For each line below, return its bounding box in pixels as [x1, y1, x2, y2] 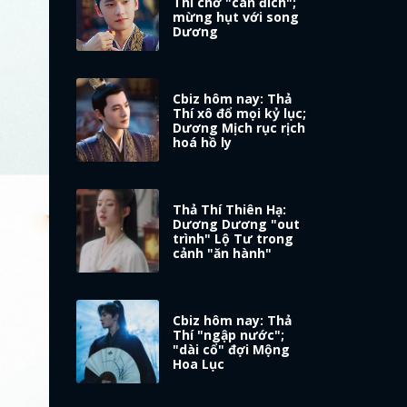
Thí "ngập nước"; [173, 326, 285, 344]
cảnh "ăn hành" [173, 244, 273, 263]
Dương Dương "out [173, 215, 301, 233]
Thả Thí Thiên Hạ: [173, 201, 287, 219]
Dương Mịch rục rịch [173, 119, 306, 137]
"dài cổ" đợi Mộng [173, 341, 291, 359]
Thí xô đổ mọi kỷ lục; [173, 104, 307, 123]
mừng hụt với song [173, 8, 300, 26]
